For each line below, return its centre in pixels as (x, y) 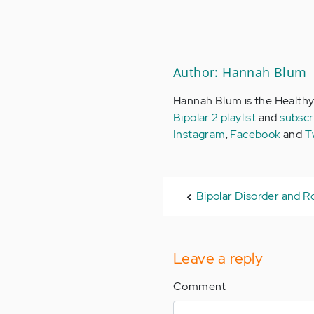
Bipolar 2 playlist (215, 118)
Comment (200, 287)
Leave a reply (218, 259)
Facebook (255, 135)
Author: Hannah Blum (240, 73)
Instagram (199, 135)
